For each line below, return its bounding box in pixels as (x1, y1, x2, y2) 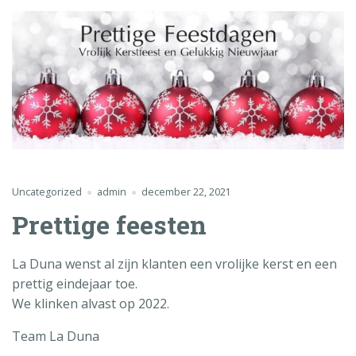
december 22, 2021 (141, 185, 231, 199)
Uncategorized (12, 185, 82, 199)
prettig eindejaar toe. (12, 275, 137, 293)
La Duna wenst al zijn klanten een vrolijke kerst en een (12, 255, 337, 273)
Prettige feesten (12, 207, 207, 242)
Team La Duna (12, 327, 99, 346)
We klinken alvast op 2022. (12, 295, 169, 313)
